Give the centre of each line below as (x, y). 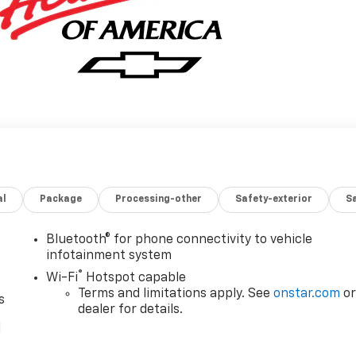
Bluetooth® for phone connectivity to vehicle (180, 240)
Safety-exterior (274, 200)
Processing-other (159, 200)
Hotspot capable (135, 279)
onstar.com (307, 294)
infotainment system (109, 256)
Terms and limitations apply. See (176, 294)
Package (61, 200)
